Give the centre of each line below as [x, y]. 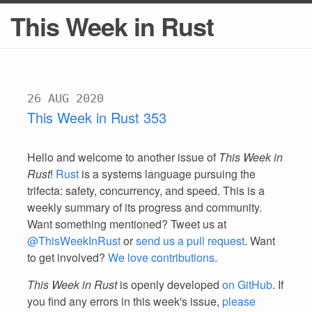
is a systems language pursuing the [167, 174]
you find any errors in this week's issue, [125, 301]
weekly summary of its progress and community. [145, 207]
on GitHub [247, 284]
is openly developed [170, 284]
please [239, 301]
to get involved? [68, 257]
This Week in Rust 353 [97, 117]
